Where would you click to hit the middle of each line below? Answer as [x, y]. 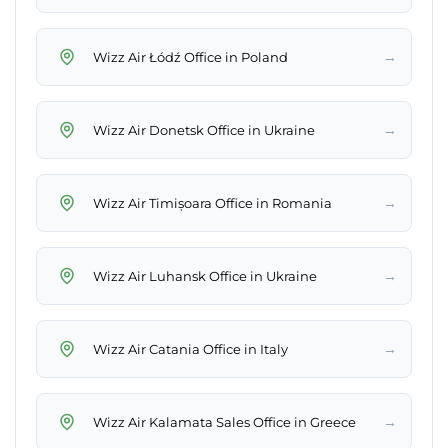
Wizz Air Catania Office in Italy [190, 348]
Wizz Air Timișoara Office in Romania [212, 202]
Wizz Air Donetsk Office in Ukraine [204, 129]
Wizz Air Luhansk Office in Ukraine [205, 275]
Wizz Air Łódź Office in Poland [190, 56]
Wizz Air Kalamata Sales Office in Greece [224, 421]
